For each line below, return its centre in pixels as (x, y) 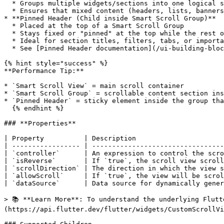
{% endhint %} (8, 108)
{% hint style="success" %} (56, 63)
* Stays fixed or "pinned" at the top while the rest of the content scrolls (8, 33)
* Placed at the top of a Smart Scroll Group (8, 26)
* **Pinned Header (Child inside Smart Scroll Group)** (110, 18)
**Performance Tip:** (44, 71)
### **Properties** (40, 123)
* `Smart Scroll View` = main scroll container (94, 86)
